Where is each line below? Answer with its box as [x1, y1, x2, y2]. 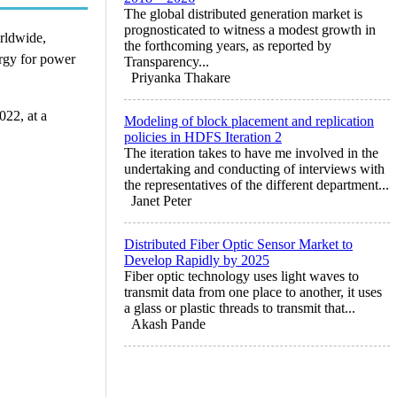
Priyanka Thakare [131, 69, 230, 85]
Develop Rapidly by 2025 [124, 252, 269, 268]
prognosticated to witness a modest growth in [124, 21, 376, 37]
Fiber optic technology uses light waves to [124, 268, 359, 284]
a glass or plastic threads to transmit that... [124, 300, 355, 315]
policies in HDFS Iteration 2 [124, 128, 282, 144]
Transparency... [124, 53, 209, 69]
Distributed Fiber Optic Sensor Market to [124, 236, 353, 252]
